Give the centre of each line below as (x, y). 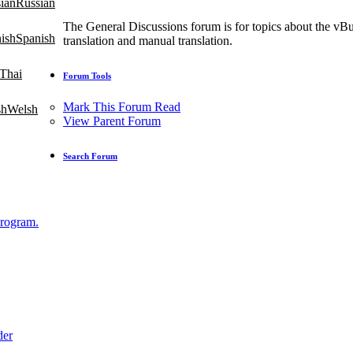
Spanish (35, 38)
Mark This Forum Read (122, 107)
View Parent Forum (112, 121)
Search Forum (90, 156)
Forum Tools (87, 76)
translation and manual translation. (148, 41)
